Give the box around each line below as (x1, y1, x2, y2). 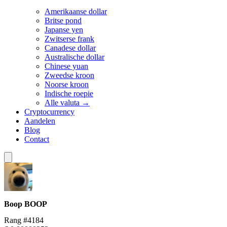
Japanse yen (45, 25, 83, 34)
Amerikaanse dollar (45, 7, 107, 16)
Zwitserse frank (45, 34, 94, 43)
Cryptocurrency (24, 107, 74, 116)
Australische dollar (45, 53, 104, 61)
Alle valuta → (45, 98, 90, 107)
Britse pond (45, 16, 82, 25)
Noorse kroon (45, 80, 89, 89)
